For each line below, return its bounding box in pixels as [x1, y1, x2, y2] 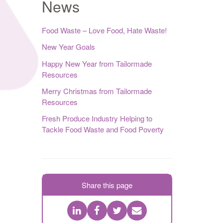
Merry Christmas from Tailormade [41, 85, 152, 96]
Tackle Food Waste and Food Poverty [41, 124, 164, 134]
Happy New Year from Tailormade [41, 58, 152, 69]
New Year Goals [41, 41, 95, 52]
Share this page [81, 180, 132, 190]
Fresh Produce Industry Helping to [41, 113, 152, 123]
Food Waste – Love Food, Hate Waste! [41, 25, 167, 35]
